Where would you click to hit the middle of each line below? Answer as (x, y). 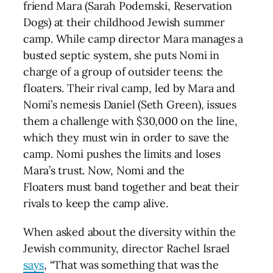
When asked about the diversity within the (129, 232)
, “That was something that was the (131, 265)
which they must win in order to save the (126, 137)
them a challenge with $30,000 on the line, (130, 121)
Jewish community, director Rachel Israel (127, 248)
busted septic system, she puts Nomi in (121, 55)
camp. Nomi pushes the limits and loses (122, 154)
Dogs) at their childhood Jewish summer (124, 22)
